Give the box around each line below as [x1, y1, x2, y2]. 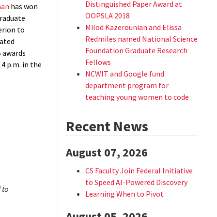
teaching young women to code [85, 92, 189, 102]
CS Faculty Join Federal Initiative [85, 166, 193, 175]
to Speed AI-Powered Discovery [85, 177, 187, 187]
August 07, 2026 [65, 145, 148, 160]
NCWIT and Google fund [85, 69, 164, 78]
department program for [85, 80, 169, 90]
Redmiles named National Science [85, 34, 198, 44]
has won [9, 1, 38, 11]
